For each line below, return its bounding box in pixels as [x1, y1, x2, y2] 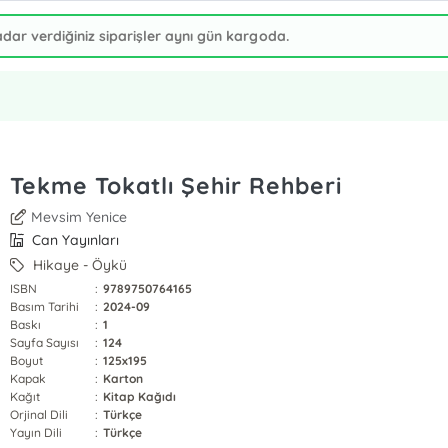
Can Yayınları [28, 231, 120, 249]
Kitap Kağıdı [103, 389, 177, 404]
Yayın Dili [9, 425, 63, 440]
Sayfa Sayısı [9, 335, 80, 350]
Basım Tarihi [9, 299, 80, 314]
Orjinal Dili [9, 407, 69, 422]
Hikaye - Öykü [29, 256, 128, 274]
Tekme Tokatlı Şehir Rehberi [9, 171, 342, 200]
